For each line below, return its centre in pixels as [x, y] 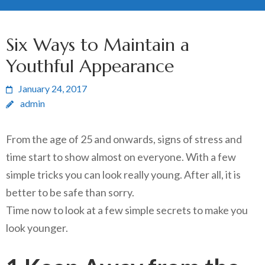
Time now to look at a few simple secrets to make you [127, 210]
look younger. [37, 227]
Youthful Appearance [90, 66]
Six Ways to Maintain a [98, 44]
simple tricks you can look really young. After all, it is [123, 174]
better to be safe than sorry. [70, 192]
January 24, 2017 [53, 88]
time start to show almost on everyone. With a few [121, 156]
